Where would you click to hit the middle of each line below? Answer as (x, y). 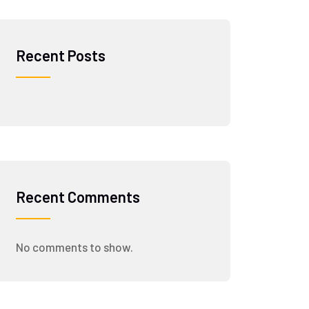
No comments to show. (74, 247)
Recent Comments (78, 197)
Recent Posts (60, 55)
